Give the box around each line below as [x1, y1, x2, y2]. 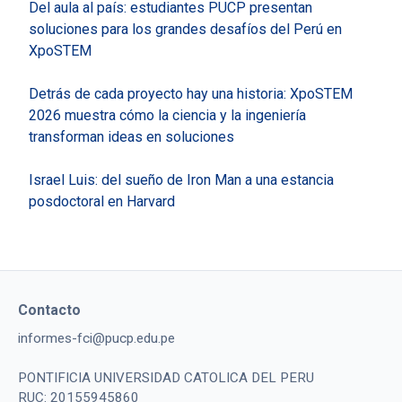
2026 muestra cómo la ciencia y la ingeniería [29, 106, 306, 124]
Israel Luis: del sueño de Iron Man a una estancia [29, 170, 334, 188]
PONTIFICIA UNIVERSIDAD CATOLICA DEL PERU [18, 369, 314, 386]
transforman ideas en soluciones [29, 127, 234, 145]
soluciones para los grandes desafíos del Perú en [29, 20, 342, 38]
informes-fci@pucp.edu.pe [18, 329, 175, 346]
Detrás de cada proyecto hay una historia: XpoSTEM [29, 84, 353, 102]
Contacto [18, 301, 81, 319]
